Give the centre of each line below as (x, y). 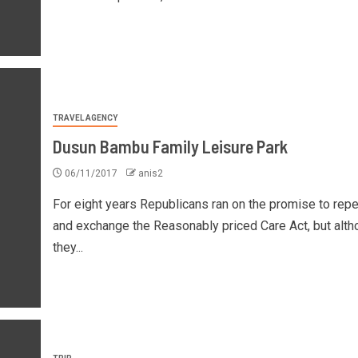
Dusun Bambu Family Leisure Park (170, 146)
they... (68, 247)
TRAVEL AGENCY (85, 117)
